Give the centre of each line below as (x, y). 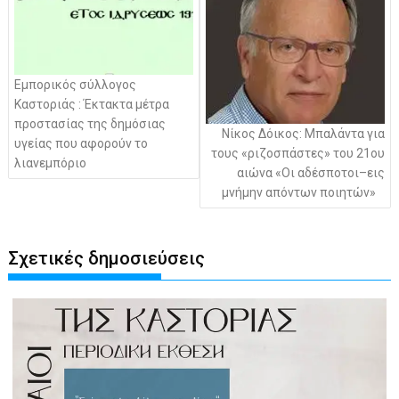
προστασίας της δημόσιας (90, 124)
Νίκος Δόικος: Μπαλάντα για (303, 133)
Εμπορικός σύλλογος (76, 85)
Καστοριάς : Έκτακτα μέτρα (92, 105)
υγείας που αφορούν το (81, 144)
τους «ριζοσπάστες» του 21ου (297, 153)
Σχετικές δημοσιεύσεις (107, 259)
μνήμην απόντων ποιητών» (298, 192)
